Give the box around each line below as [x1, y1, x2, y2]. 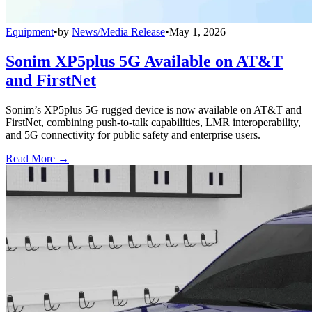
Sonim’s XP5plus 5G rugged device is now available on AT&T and [6, 103, 302, 116]
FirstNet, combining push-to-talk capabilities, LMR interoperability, [6, 116, 301, 128]
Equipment [6, 26, 54, 38]
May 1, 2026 [169, 26, 226, 38]
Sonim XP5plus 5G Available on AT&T [6, 52, 283, 71]
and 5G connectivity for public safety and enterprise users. [6, 128, 260, 141]
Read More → [6, 152, 69, 164]
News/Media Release [72, 26, 165, 38]
